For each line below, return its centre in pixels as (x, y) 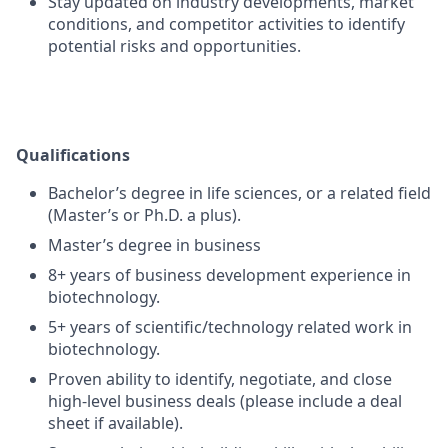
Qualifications (73, 154)
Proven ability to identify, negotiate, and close (220, 378)
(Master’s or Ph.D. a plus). (144, 214)
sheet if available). (115, 422)
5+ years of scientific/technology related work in (230, 326)
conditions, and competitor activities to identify (226, 23)
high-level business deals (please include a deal (225, 400)
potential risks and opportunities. (174, 45)
